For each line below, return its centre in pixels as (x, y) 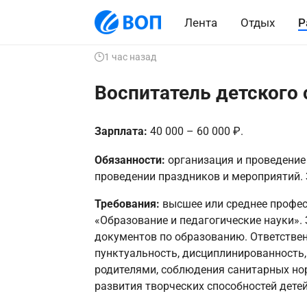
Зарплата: (122, 131)
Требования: (128, 204)
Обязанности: (130, 160)
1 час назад (130, 57)
